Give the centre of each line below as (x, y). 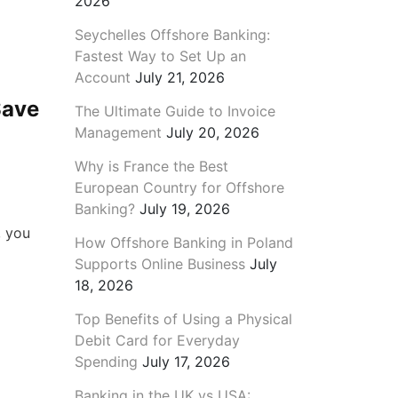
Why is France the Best (151, 166)
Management (118, 132)
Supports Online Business (159, 263)
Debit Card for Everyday (157, 340)
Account (102, 77)
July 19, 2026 (184, 208)
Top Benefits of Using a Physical (183, 318)
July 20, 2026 (212, 132)
